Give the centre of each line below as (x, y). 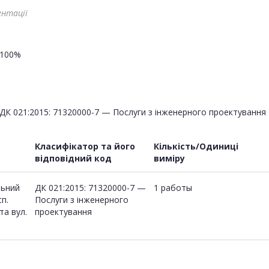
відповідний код (73, 158)
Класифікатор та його (85, 146)
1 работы (173, 187)
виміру (169, 158)
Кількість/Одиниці (196, 146)
